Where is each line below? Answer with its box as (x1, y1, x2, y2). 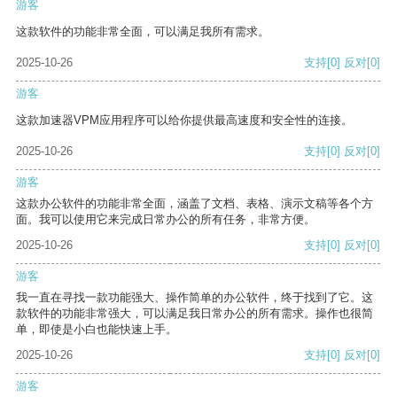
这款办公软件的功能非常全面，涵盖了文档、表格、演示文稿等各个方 (16, 197, 373, 211)
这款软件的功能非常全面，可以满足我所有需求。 (16, 25, 269, 39)
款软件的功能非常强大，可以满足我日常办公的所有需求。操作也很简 (16, 307, 373, 321)
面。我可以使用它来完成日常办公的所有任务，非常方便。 (16, 213, 315, 227)
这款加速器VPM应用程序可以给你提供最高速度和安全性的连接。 (16, 113, 353, 128)
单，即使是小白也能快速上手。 (16, 323, 177, 337)
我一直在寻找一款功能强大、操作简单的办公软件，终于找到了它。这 (16, 291, 373, 305)
